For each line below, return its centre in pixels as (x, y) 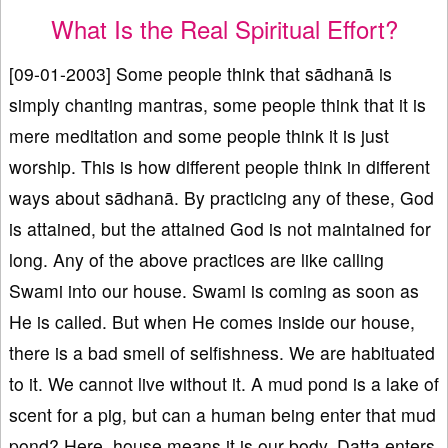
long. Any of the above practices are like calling (196, 260)
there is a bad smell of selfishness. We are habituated (222, 353)
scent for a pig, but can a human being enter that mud (222, 415)
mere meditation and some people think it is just (199, 136)
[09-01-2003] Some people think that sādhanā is (200, 74)
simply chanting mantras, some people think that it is (217, 105)
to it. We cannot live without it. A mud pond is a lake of (224, 384)
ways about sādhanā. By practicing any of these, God (221, 198)
